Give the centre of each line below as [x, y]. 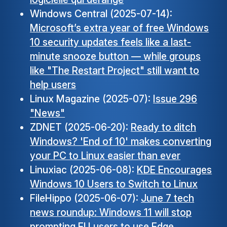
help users [53, 85]
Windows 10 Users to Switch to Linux [114, 184]
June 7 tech [168, 198]
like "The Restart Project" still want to [115, 71]
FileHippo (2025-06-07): [86, 198]
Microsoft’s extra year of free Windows [120, 28]
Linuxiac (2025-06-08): [84, 170]
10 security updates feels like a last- [111, 42]
